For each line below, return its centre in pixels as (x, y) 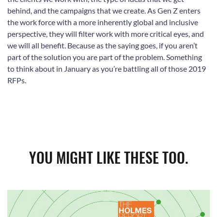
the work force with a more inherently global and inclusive (103, 22)
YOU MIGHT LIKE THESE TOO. (108, 157)
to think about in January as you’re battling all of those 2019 (107, 68)
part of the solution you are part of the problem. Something (105, 57)
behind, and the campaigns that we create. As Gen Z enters (104, 10)
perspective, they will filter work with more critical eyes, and (106, 33)
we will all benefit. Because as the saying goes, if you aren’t (102, 45)
